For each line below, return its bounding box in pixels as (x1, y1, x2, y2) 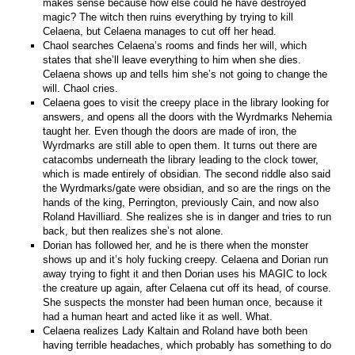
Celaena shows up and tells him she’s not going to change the (43, 67, 328, 80)
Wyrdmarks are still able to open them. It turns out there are (43, 139, 318, 151)
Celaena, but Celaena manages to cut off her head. (43, 25, 277, 37)
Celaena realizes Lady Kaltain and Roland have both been (43, 324, 308, 337)
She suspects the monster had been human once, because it (43, 296, 323, 308)
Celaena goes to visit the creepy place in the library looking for (43, 96, 330, 109)
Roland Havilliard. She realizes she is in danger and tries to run (43, 210, 332, 223)
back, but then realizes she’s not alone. (43, 224, 224, 237)
